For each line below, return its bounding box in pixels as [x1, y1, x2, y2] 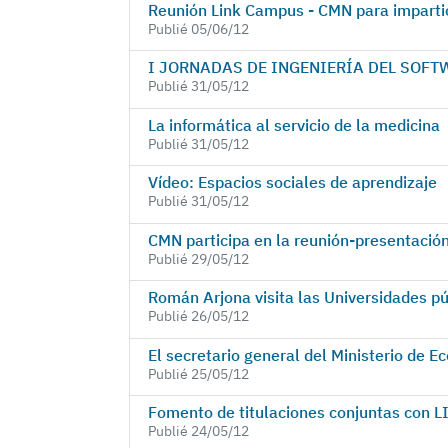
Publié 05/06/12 [147, 19, 249, 38]
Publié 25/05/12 [147, 364, 249, 383]
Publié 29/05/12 [147, 249, 249, 268]
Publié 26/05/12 [147, 307, 249, 326]
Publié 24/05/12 [147, 422, 249, 441]
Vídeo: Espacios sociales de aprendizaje [147, 172, 437, 193]
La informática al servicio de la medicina [147, 114, 440, 135]
